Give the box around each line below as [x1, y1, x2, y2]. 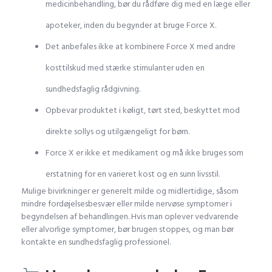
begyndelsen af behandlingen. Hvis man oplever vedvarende [21, 209, 239, 223]
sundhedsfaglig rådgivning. [46, 81, 140, 96]
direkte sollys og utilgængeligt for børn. [46, 124, 189, 138]
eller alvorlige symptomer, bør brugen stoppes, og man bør [21, 222, 234, 236]
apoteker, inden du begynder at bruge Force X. [46, 18, 216, 32]
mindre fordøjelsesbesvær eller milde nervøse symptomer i [21, 196, 232, 211]
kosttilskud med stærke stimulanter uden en [46, 60, 205, 75]
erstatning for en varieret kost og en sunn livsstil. [46, 166, 220, 181]
